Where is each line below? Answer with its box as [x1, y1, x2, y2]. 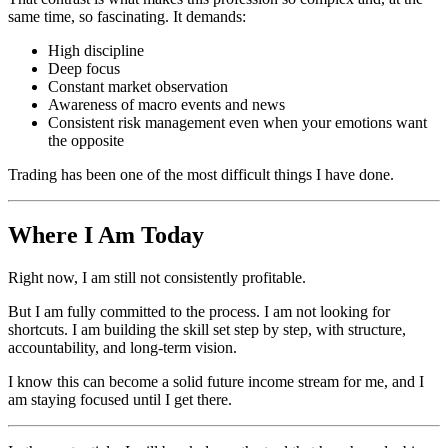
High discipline [48, 42, 144, 60]
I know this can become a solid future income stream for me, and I [8, 373, 424, 391]
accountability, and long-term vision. [8, 339, 237, 357]
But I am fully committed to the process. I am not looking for [8, 303, 390, 321]
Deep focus [48, 60, 120, 78]
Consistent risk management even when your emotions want [48, 114, 427, 132]
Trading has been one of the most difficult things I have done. [8, 166, 394, 184]
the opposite [48, 132, 124, 150]
